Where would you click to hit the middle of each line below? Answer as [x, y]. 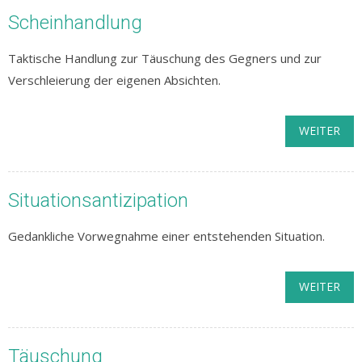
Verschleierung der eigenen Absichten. [114, 80]
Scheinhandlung [75, 23]
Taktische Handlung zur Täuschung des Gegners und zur [165, 58]
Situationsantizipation [98, 200]
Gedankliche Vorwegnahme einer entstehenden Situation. [166, 236]
